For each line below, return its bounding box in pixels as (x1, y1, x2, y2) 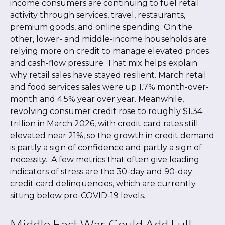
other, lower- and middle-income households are (10, 34, 207, 44)
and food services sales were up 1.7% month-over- (10, 82, 209, 92)
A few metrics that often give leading (51, 155, 199, 165)
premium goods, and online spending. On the (10, 22, 192, 32)
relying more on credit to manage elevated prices (10, 46, 209, 56)
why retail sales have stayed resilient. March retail (10, 70, 206, 80)
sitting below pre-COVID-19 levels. (10, 191, 145, 201)
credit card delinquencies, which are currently (10, 179, 196, 189)
